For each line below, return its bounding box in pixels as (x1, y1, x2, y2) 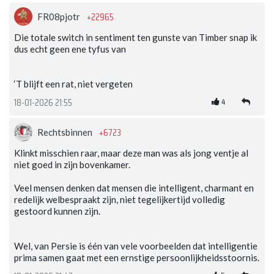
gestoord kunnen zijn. (14, 206, 100, 217)
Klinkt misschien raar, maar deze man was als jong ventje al (14, 147, 248, 159)
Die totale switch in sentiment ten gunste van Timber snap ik (14, 32, 257, 43)
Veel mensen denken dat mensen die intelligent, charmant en (14, 182, 254, 194)
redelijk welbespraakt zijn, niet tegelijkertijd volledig (14, 194, 225, 206)
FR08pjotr (37, 11, 82, 23)
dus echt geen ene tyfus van (14, 43, 126, 55)
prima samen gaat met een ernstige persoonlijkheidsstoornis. (14, 252, 259, 264)
